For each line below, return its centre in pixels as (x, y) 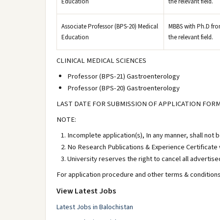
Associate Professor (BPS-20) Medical (110, 27)
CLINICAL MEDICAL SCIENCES (101, 61)
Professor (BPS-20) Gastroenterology (124, 88)
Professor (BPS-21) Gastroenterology (124, 76)
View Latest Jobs (86, 191)
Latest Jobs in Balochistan (95, 207)
